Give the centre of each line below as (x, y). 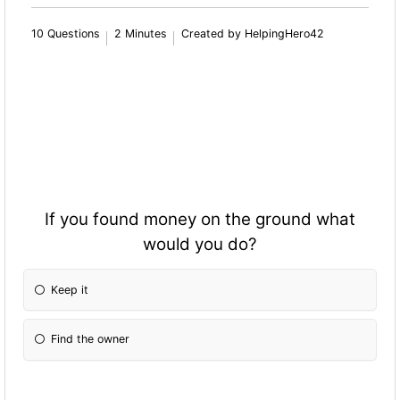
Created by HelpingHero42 (253, 33)
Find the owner (91, 339)
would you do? (200, 245)
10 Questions (66, 33)
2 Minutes (141, 33)
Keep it (70, 289)
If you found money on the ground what (200, 220)
